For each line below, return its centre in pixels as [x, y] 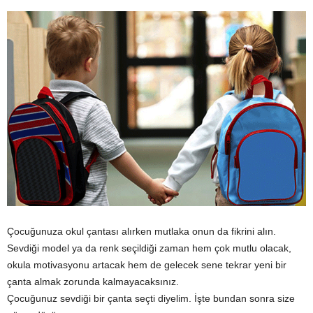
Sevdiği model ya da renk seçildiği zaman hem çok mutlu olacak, [149, 248]
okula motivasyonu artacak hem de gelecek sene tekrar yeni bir [147, 264]
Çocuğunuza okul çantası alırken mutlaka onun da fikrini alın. [141, 231]
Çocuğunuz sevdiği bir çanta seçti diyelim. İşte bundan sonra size [151, 298]
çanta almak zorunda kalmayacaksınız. [93, 281]
